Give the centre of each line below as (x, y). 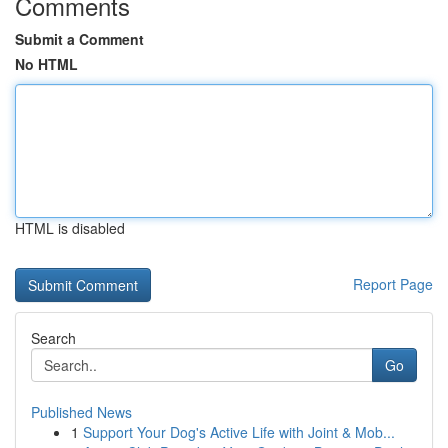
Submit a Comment (79, 39)
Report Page (393, 284)
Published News (81, 412)
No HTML (46, 64)
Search (53, 338)
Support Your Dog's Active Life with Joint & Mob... (239, 432)
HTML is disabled (70, 228)
